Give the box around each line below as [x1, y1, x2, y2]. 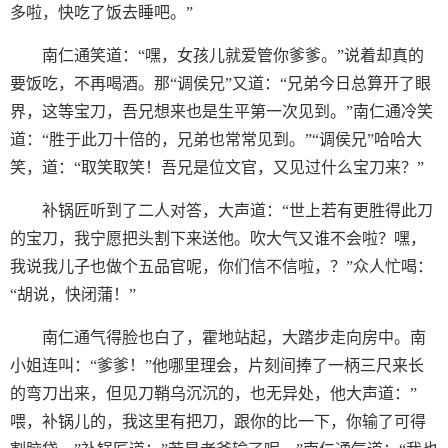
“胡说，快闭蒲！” [10, 286, 136, 303]
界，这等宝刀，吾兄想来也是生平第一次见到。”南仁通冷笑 [10, 103, 433, 120]
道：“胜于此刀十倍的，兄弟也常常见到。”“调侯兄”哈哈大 [10, 131, 422, 148]
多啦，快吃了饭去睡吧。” [10, 4, 193, 21]
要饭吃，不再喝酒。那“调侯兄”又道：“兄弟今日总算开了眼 [10, 75, 431, 92]
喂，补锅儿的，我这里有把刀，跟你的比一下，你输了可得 [10, 413, 426, 430]
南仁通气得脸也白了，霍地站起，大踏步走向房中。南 [42, 329, 426, 346]
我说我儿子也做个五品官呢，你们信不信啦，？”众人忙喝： [10, 258, 433, 275]
